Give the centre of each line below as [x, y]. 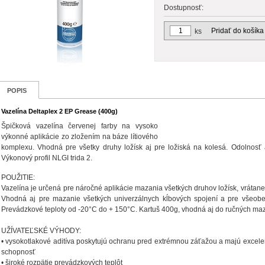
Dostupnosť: [184, 8]
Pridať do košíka [237, 31]
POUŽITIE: [18, 177]
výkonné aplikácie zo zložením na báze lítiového [80, 137]
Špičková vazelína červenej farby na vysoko [80, 126]
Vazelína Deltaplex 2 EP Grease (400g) [59, 111]
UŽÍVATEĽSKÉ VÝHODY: [41, 231]
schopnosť [18, 252]
